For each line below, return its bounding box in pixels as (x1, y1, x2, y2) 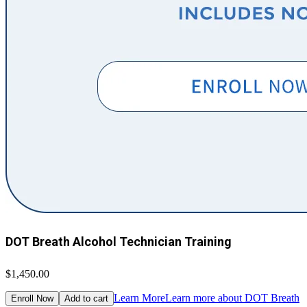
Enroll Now (11, 293, 53, 304)
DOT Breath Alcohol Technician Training (5, 234, 232, 249)
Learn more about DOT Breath (165, 292, 299, 304)
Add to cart (64, 293, 108, 304)
